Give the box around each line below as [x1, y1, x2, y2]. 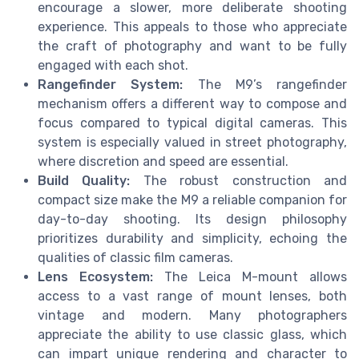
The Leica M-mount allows [153, 268, 347, 284]
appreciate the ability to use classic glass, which [38, 326, 347, 342]
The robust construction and [130, 172, 348, 188]
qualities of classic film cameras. [38, 249, 233, 265]
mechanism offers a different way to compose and [38, 95, 347, 111]
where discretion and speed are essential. [38, 153, 288, 169]
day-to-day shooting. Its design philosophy [38, 211, 347, 227]
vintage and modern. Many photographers [38, 307, 347, 323]
